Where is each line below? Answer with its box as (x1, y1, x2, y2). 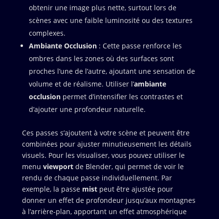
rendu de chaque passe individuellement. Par (22, 173, 172, 182)
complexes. (28, 28, 66, 38)
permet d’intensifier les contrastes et (60, 91, 183, 101)
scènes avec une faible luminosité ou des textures (28, 15, 193, 25)
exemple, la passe (22, 184, 82, 194)
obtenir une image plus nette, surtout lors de (28, 2, 176, 12)
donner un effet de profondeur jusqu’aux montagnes (22, 195, 196, 205)
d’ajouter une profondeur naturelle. (28, 104, 146, 114)
